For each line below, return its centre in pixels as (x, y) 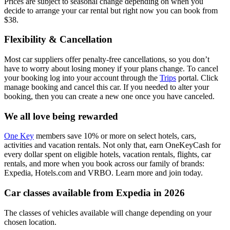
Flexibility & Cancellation (58, 40)
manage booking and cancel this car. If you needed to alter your (107, 87)
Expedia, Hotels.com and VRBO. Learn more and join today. (103, 173)
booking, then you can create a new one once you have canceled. (109, 97)
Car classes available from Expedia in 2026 (94, 193)
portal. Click (197, 78)
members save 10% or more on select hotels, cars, (115, 136)
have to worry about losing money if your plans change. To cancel (111, 69)
